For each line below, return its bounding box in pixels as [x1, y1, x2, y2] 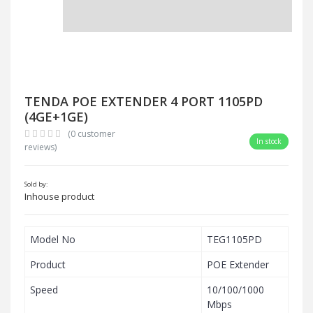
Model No [30, 232, 75, 246]
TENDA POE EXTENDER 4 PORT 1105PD [24, 92, 263, 110]
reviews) [24, 140, 57, 153]
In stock [256, 136, 282, 147]
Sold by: [24, 179, 48, 189]
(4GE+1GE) [24, 108, 88, 125]
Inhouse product [24, 189, 94, 203]
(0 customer [68, 127, 115, 140]
